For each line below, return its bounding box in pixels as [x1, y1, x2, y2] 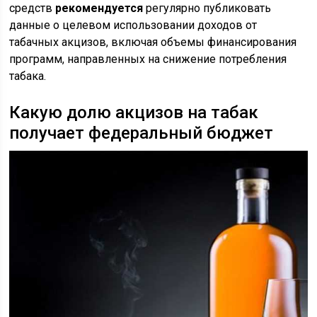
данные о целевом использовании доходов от [9, 18, 258, 33]
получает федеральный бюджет [9, 123, 274, 144]
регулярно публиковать [143, 1, 272, 16]
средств [9, 1, 56, 16]
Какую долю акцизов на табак [9, 103, 259, 123]
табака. [9, 69, 47, 83]
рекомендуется [55, 1, 144, 16]
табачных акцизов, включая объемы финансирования [9, 35, 297, 50]
